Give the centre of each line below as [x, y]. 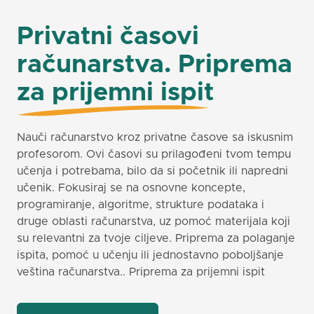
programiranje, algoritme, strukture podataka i [141, 205]
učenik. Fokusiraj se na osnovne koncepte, [131, 188]
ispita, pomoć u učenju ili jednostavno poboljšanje [150, 255]
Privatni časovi [108, 36]
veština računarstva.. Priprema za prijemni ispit [141, 272]
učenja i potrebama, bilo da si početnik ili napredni [152, 171]
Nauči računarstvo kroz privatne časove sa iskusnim [155, 137]
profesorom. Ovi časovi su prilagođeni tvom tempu [154, 154]
